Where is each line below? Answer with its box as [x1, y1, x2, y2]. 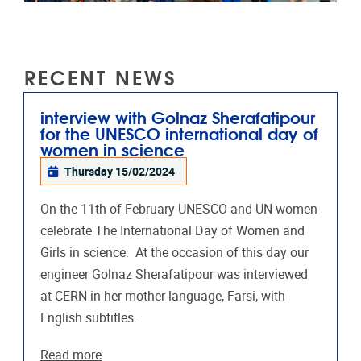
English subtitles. [40, 309, 137, 326]
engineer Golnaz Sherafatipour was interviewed [40, 266, 308, 282]
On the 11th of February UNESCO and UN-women [40, 201, 317, 217]
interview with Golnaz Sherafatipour [40, 104, 315, 130]
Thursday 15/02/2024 [64, 164, 176, 178]
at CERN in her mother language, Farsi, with [40, 288, 285, 304]
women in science [40, 136, 185, 162]
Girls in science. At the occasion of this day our [40, 244, 309, 260]
